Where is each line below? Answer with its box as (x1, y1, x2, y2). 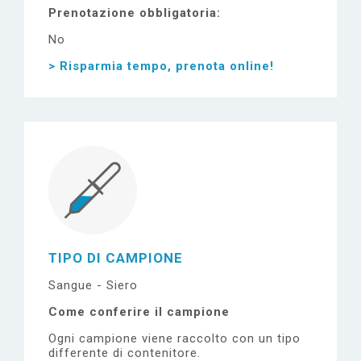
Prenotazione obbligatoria (48, 6, 217, 20)
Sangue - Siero (48, 278, 138, 293)
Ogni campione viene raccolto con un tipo (48, 331, 301, 346)
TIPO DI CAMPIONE (48, 250, 183, 266)
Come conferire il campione (48, 305, 230, 319)
